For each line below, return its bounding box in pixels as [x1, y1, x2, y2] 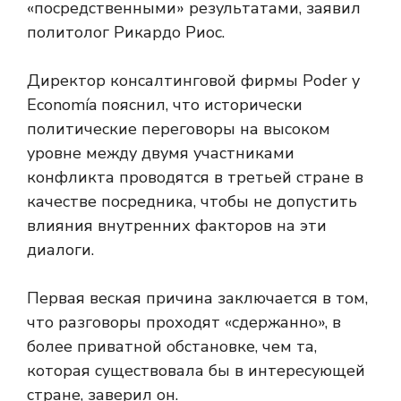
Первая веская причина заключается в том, [27, 287, 368, 310]
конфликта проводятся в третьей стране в [27, 166, 363, 189]
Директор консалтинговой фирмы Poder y [27, 70, 360, 92]
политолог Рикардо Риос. [27, 21, 225, 44]
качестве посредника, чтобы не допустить [27, 191, 357, 213]
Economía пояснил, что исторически [27, 94, 303, 116]
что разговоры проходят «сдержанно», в [27, 311, 341, 334]
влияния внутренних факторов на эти [27, 215, 327, 237]
